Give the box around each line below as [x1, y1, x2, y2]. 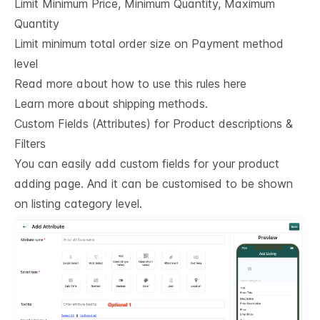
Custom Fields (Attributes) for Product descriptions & [14, 116, 293, 131]
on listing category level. [14, 196, 142, 211]
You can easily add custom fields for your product [14, 156, 279, 171]
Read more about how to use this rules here [14, 76, 246, 91]
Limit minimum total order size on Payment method [14, 36, 284, 51]
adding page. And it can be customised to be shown [14, 176, 293, 191]
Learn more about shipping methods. [14, 96, 208, 111]
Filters [14, 136, 46, 151]
